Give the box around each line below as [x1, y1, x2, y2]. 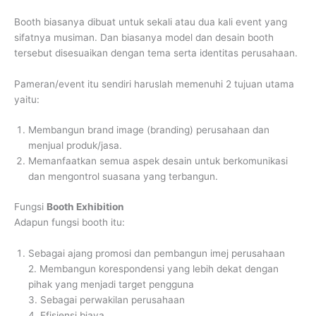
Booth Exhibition [47, 200, 124, 212]
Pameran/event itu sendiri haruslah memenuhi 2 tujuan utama [14, 78, 294, 90]
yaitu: [14, 93, 39, 105]
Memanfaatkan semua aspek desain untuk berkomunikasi [28, 155, 288, 167]
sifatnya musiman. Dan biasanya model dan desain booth [14, 31, 274, 43]
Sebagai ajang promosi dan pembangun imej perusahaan [28, 247, 285, 259]
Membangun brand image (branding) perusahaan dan [28, 124, 269, 136]
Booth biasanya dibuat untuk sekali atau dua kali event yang [14, 16, 287, 28]
